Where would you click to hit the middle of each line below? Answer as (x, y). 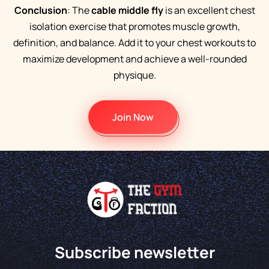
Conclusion (41, 10)
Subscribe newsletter (134, 252)
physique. (134, 75)
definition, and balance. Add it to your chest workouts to (134, 43)
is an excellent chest (209, 10)
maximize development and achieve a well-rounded (134, 59)
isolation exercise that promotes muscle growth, (134, 26)
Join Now (133, 117)
